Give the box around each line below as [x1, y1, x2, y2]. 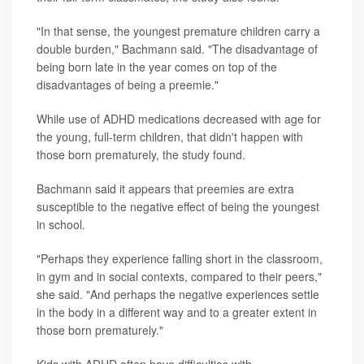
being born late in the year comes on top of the [37, 58, 277, 76]
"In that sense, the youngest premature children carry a [37, 23, 320, 40]
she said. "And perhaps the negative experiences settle [37, 286, 319, 303]
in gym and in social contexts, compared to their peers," [37, 268, 322, 285]
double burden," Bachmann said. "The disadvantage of [37, 41, 318, 58]
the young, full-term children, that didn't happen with [37, 128, 303, 145]
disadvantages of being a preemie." [37, 76, 219, 93]
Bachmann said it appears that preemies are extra [37, 180, 294, 197]
